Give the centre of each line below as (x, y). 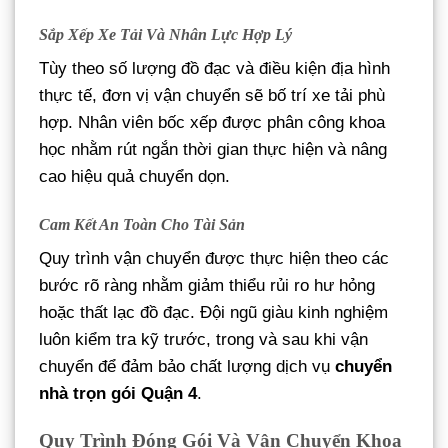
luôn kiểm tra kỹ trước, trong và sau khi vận (203, 340)
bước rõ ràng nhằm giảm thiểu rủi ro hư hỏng (207, 286)
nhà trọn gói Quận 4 (118, 394)
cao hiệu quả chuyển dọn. (134, 177)
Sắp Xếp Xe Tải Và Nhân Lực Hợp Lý (165, 35)
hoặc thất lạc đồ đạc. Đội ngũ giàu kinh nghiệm (213, 313)
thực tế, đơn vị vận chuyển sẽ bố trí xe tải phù (212, 96)
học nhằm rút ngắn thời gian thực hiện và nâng (213, 150)
